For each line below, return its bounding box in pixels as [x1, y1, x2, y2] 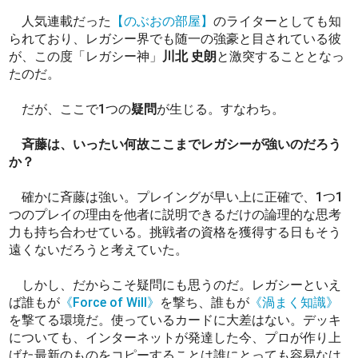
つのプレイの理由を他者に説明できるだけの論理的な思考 [9, 206, 342, 222]
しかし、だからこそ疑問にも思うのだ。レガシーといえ [9, 276, 342, 292]
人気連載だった [9, 13, 112, 29]
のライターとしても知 [213, 13, 342, 29]
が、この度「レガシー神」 [9, 48, 163, 64]
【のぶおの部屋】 [111, 13, 214, 29]
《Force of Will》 [60, 294, 161, 310]
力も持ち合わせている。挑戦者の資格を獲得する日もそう [9, 224, 342, 240]
